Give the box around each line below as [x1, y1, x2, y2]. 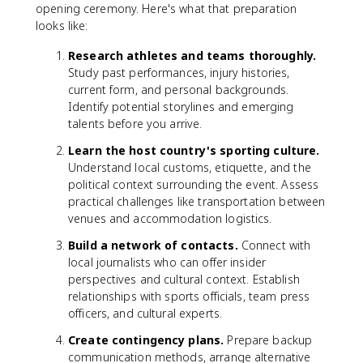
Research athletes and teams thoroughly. [68, 48, 317, 63]
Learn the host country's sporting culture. [68, 143, 320, 158]
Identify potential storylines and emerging [68, 99, 294, 114]
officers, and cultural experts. [68, 305, 223, 321]
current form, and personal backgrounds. [68, 82, 289, 97]
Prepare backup [224, 332, 313, 348]
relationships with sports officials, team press [68, 288, 310, 304]
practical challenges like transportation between [68, 194, 326, 209]
